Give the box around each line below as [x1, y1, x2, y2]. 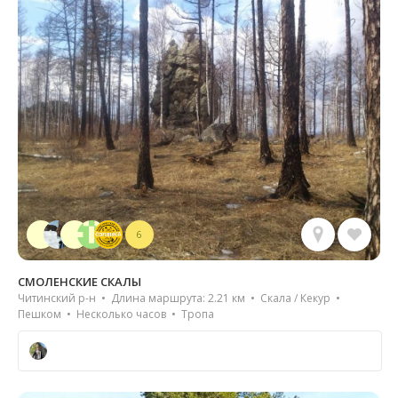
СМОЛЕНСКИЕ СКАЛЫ [18, 274, 141, 291]
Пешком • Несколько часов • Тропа [18, 306, 214, 322]
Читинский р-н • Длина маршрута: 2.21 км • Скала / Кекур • [18, 291, 343, 306]
